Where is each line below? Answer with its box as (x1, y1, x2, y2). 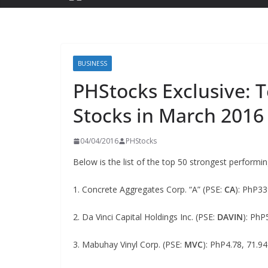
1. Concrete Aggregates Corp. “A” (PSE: (73, 184, 224, 195)
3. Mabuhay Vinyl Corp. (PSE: (73, 239, 184, 250)
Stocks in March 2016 (73, 102, 264, 128)
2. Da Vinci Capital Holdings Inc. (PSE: (73, 211, 217, 223)
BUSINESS (78, 59, 107, 68)
